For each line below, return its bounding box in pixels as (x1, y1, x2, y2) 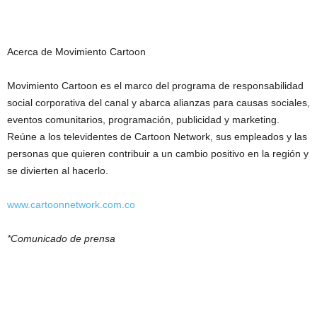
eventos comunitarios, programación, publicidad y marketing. (7, 113, 279, 125)
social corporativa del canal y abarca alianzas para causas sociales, (7, 96, 310, 108)
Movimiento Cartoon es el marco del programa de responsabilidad (7, 79, 304, 91)
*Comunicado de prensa (7, 232, 115, 244)
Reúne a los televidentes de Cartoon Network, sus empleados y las (7, 130, 307, 142)
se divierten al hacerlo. (7, 164, 108, 176)
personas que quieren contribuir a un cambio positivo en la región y (7, 147, 309, 159)
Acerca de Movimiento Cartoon (7, 45, 146, 57)
